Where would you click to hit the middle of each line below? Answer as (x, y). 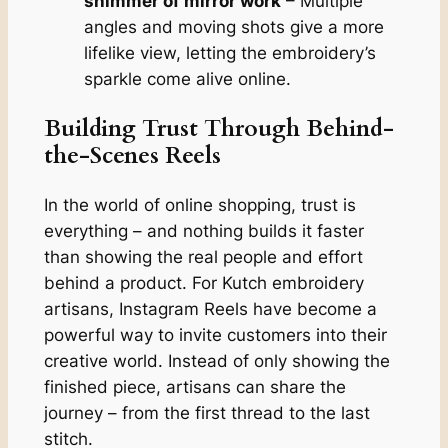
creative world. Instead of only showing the (216, 360)
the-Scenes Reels (132, 155)
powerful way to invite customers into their (215, 334)
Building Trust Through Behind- (218, 128)
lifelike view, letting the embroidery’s (229, 52)
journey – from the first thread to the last (206, 412)
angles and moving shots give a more (233, 26)
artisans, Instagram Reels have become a (210, 308)
